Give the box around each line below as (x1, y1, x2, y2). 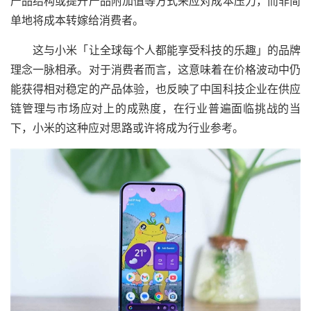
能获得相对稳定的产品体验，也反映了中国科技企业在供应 (10, 83, 301, 95)
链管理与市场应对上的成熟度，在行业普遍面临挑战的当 (10, 102, 301, 115)
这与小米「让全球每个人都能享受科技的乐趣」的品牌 (10, 44, 301, 56)
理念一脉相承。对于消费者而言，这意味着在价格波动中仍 (10, 63, 301, 76)
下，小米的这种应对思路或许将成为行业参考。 (10, 121, 244, 134)
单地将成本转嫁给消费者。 (10, 14, 144, 26)
